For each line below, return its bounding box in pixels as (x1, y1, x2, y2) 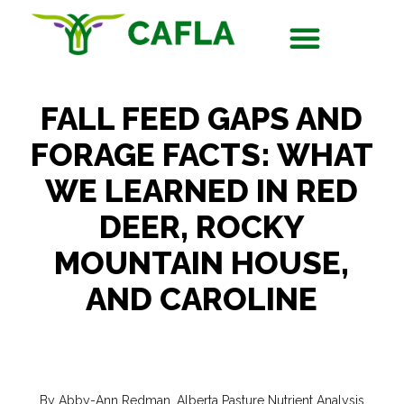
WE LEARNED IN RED (45, 171, 359, 209)
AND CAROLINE (86, 280, 318, 317)
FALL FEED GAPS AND (41, 99, 363, 137)
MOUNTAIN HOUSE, (54, 243, 350, 281)
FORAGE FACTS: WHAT (30, 135, 373, 173)
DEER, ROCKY (98, 207, 305, 245)
